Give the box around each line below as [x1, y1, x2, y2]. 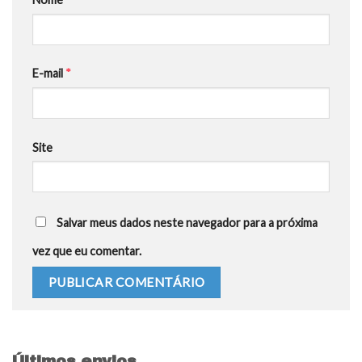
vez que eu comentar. [32, 243, 141, 258]
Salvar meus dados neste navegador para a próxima [57, 215, 318, 229]
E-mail [32, 66, 65, 81]
